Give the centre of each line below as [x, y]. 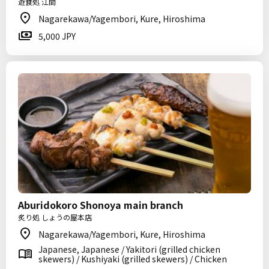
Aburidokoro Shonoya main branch [101, 205]
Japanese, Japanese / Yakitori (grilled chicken [129, 249]
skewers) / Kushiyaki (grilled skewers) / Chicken [133, 259]
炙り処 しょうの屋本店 [55, 217]
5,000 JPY [57, 36]
